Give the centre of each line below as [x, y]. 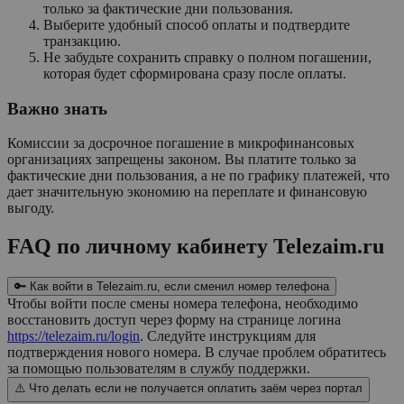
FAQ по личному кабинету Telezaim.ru [196, 247]
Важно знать [57, 108]
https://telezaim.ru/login [73, 336]
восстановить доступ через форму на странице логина [174, 320]
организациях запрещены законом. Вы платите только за [182, 160]
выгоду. [31, 208]
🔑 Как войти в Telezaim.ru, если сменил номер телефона [172, 287]
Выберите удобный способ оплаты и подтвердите [197, 24]
